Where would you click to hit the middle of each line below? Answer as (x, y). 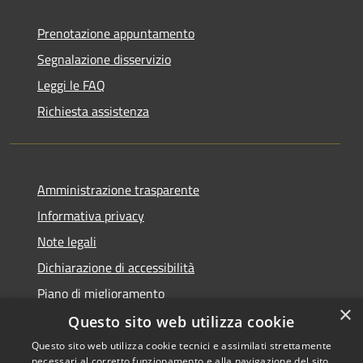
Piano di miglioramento (101, 293)
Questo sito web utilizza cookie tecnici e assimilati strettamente (181, 346)
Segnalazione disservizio (104, 59)
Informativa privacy (91, 215)
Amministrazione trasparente (118, 189)
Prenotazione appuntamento (116, 33)
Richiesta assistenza (93, 111)
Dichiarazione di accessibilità (116, 267)
